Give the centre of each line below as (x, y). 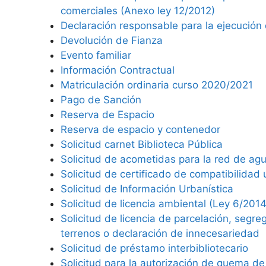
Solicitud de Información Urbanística (147, 189)
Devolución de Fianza (112, 40)
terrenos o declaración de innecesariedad (160, 233)
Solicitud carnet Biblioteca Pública (142, 144)
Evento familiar (96, 55)
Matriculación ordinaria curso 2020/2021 (157, 85)
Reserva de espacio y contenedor (140, 129)
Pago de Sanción (101, 100)
